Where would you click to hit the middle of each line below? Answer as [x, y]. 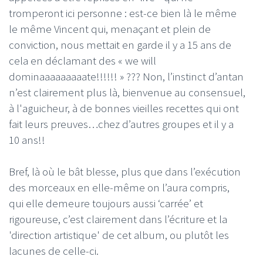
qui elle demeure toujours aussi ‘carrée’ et [106, 203]
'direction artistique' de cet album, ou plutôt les [119, 235]
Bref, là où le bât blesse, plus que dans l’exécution [125, 171]
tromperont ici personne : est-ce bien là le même [123, 13]
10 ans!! [27, 139]
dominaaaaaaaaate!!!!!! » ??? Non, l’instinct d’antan [126, 76]
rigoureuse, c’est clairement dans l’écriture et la [118, 219]
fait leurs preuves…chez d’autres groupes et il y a [121, 124]
